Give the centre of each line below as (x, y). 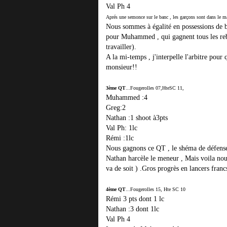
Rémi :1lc (120, 138)
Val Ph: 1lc (122, 128)
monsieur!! (122, 67)
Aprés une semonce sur (129, 17)
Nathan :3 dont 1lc (135, 209)
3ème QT (116, 88)
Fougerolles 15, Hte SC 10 (158, 189)
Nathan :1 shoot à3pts (137, 118)
